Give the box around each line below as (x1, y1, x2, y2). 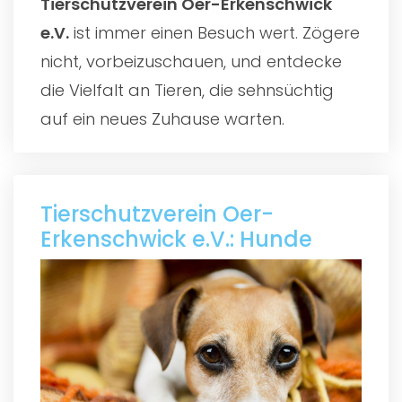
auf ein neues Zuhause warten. (40, 107, 284, 130)
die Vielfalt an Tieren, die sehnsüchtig (40, 78, 334, 101)
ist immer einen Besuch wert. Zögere (69, 21, 360, 44)
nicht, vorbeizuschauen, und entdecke (40, 49, 342, 73)
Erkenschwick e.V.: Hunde (40, 223, 312, 254)
